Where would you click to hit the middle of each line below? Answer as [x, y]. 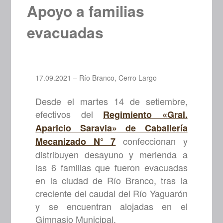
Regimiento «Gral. [145, 115]
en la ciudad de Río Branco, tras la [111, 180]
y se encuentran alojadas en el [111, 206]
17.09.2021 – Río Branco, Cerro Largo [96, 78]
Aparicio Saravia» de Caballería [111, 128]
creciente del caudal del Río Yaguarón [111, 193]
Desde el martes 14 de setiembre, [111, 101]
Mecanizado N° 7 [76, 142]
